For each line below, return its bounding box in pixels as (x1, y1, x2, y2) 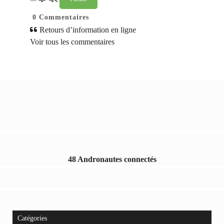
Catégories (17, 214, 47, 222)
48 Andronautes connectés (67, 155, 156, 164)
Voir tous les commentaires (30, 37, 114, 46)
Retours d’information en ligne (37, 25, 136, 34)
